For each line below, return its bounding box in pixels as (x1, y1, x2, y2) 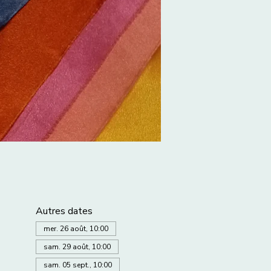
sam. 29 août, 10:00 (43, 242, 111, 252)
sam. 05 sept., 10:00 (43, 260, 112, 270)
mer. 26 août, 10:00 (43, 224, 108, 233)
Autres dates (35, 204, 93, 218)
